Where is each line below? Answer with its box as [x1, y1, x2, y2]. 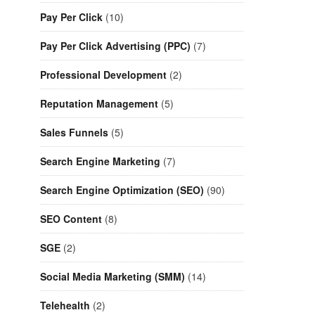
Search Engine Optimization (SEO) [40, 183, 204, 198]
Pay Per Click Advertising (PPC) [40, 39, 191, 53]
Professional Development [40, 67, 167, 82]
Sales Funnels [40, 125, 108, 140]
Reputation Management [40, 96, 158, 111]
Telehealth [40, 298, 90, 313]
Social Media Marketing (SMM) [40, 269, 185, 284]
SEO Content [40, 212, 102, 226]
